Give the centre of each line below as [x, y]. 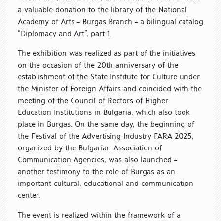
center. [29, 195]
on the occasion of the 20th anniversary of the [98, 65]
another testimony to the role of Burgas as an [96, 171]
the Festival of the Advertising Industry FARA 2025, [106, 136]
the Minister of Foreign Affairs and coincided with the [110, 88]
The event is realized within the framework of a [99, 215]
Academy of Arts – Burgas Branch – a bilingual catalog [110, 21]
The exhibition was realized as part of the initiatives [107, 53]
